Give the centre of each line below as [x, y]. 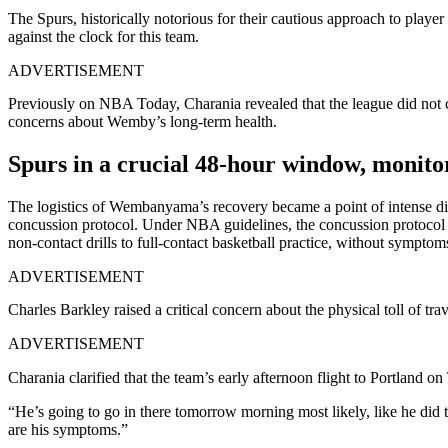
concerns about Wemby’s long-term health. [142, 121]
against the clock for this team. [103, 36]
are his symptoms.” [68, 429]
